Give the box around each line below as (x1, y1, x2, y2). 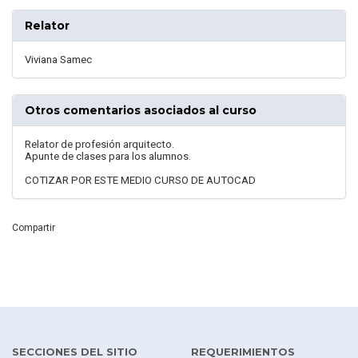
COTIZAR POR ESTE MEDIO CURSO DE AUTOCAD (25, 174, 256, 187)
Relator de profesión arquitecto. (25, 138, 174, 151)
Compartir (12, 222, 55, 234)
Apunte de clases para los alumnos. (25, 150, 191, 163)
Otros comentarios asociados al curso (25, 103, 257, 118)
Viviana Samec (25, 54, 92, 66)
